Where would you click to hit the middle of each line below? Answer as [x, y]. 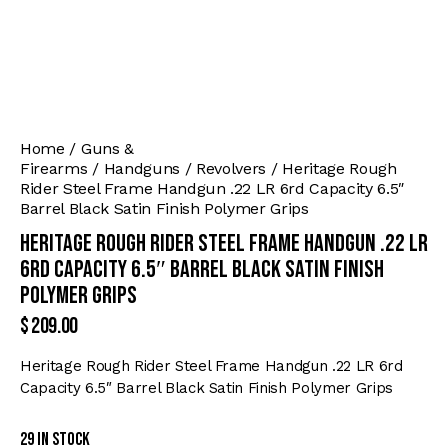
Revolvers [231, 169]
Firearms [54, 169]
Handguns [141, 169]
